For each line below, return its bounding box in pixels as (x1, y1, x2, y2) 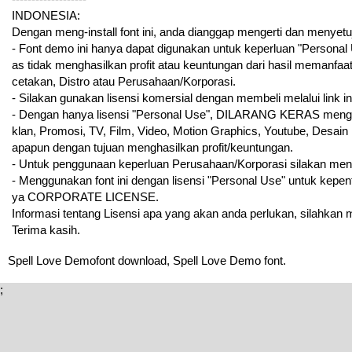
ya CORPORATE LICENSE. (12, 189, 159, 203)
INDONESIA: (12, 8, 80, 22)
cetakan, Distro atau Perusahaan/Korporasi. (12, 74, 236, 88)
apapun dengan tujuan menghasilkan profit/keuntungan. (12, 140, 293, 154)
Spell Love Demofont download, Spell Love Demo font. (8, 253, 286, 267)
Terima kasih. (12, 222, 80, 236)
